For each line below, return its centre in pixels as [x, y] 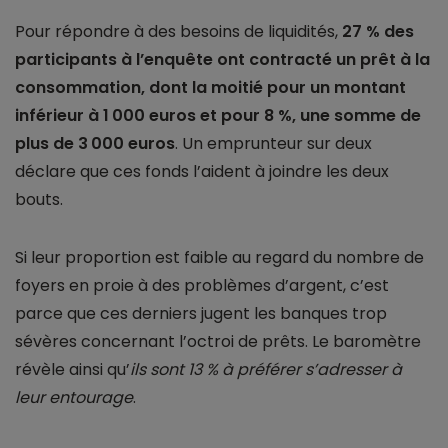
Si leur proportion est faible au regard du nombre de [219, 258]
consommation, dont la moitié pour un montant [210, 88]
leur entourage [74, 398]
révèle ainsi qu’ [72, 370]
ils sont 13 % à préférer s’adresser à [266, 370]
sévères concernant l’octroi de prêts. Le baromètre [218, 342]
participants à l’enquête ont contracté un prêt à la [222, 60]
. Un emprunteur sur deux [273, 144]
